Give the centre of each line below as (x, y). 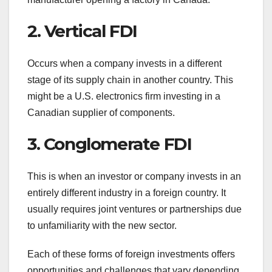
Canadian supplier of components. (101, 112)
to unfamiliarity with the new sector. (102, 226)
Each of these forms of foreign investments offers (131, 254)
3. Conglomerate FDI (110, 144)
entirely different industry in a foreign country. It (127, 193)
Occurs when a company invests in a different (124, 63)
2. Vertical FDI (82, 31)
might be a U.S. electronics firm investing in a (124, 96)
